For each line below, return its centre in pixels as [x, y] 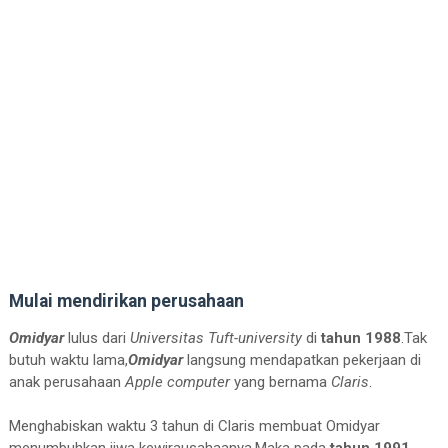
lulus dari [96, 337]
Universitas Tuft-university [215, 337]
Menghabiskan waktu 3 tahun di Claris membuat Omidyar [194, 425]
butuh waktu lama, [68, 359]
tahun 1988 [360, 337]
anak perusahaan [66, 381]
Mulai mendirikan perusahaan [126, 300]
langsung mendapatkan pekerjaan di [303, 359]
